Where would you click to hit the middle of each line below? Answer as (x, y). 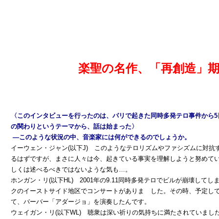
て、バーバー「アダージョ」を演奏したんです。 (81, 202)
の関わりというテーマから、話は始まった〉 (74, 126)
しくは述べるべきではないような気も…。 (71, 169)
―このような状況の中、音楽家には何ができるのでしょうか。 (101, 137)
